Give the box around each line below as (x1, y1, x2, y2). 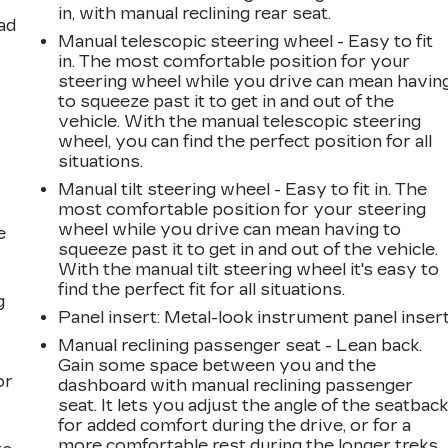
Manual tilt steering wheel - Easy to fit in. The (58, 179, 428, 199)
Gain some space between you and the (58, 355, 377, 375)
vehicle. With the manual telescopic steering (58, 111, 422, 131)
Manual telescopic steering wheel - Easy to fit (58, 31, 434, 51)
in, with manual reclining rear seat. (58, 3, 332, 23)
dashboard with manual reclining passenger (58, 375, 414, 395)
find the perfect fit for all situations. (58, 279, 346, 299)
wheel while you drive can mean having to (58, 219, 402, 239)
